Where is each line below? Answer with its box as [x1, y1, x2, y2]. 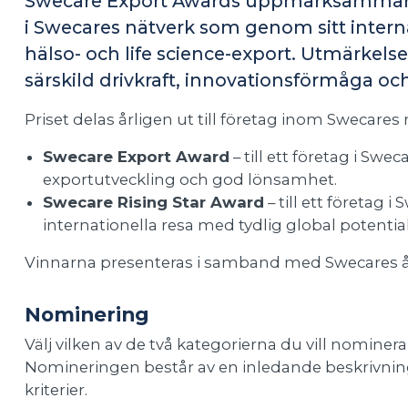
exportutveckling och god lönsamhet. [42, 170, 337, 189]
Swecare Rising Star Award [42, 193, 264, 211]
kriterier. [24, 381, 87, 400]
